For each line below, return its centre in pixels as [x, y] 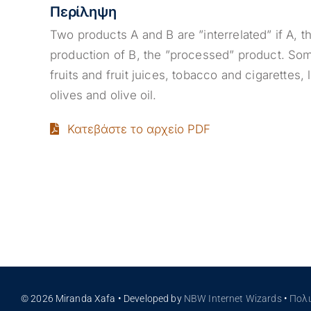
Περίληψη [83, 12]
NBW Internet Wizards [233, 299]
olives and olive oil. [103, 95]
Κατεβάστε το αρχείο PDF [138, 129]
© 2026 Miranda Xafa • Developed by [102, 299]
